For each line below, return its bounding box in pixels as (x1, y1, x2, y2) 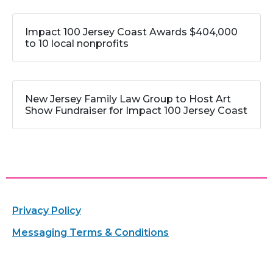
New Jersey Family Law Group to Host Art (25, 93, 231, 105)
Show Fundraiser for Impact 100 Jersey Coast (25, 105, 247, 117)
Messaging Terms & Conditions (12, 227, 169, 239)
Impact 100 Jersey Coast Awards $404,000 (25, 26, 238, 38)
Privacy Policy (12, 205, 81, 217)
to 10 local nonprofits (25, 38, 129, 50)
